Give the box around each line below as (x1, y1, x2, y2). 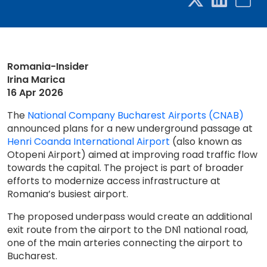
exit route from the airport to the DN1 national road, (7, 223, 248, 237)
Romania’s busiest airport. (7, 187, 128, 201)
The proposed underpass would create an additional (7, 210, 252, 223)
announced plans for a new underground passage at (7, 122, 253, 135)
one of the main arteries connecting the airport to (7, 236, 243, 250)
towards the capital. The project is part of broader (7, 161, 244, 175)
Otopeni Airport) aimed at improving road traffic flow (7, 148, 257, 162)
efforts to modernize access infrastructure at (7, 174, 221, 188)
